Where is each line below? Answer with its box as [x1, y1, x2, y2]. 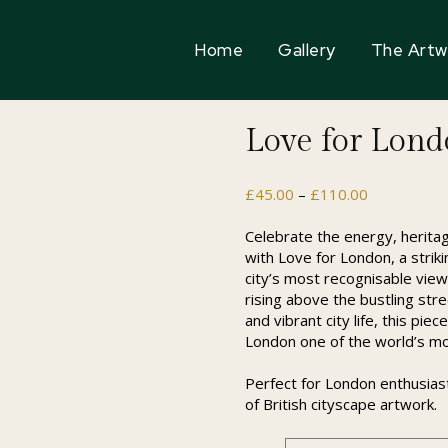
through [367, 246, 422, 266]
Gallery [278, 39, 336, 61]
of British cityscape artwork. [245, 394, 438, 414]
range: [367, 204, 411, 224]
